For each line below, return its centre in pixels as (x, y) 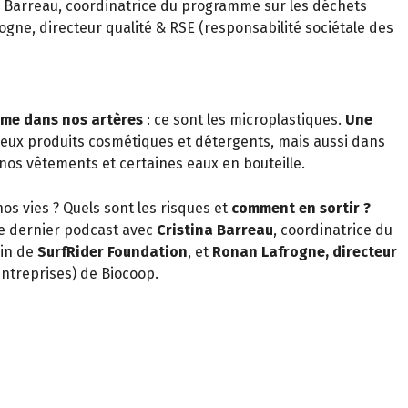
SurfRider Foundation (111, 252)
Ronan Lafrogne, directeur (305, 252)
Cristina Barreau (213, 230)
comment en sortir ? (301, 209)
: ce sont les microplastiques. (246, 119)
